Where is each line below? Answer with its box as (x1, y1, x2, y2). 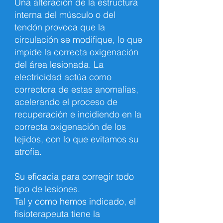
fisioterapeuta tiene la (14, 208, 100, 220)
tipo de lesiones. (14, 183, 80, 195)
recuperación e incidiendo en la (14, 109, 141, 120)
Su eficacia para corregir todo (14, 171, 134, 182)
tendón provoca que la (14, 21, 105, 33)
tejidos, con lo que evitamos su (14, 133, 138, 145)
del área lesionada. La (14, 59, 104, 70)
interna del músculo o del (14, 9, 115, 20)
